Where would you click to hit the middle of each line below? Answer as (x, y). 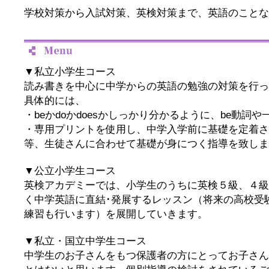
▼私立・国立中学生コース (85, 241)
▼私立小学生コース (70, 71)
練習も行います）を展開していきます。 (116, 214)
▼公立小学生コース (70, 171)
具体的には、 (55, 100)
